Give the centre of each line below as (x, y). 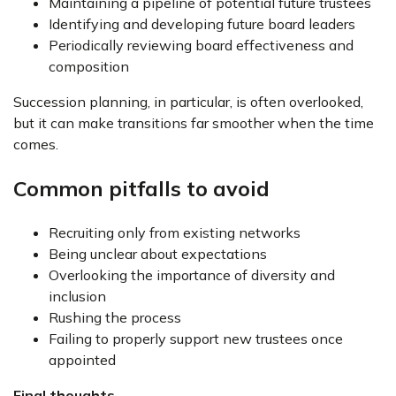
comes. (36, 144)
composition (89, 66)
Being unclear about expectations (160, 254)
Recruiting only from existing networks (175, 232)
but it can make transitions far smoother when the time (194, 123)
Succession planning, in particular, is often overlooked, (188, 102)
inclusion (77, 296)
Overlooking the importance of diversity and (192, 275)
